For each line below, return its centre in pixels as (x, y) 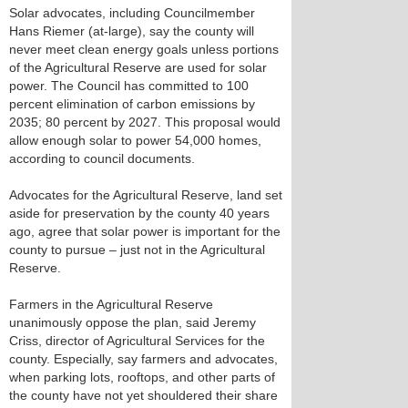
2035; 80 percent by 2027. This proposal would (145, 122)
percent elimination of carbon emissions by (132, 104)
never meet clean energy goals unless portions (144, 49)
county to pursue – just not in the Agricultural (137, 250)
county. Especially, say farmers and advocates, (143, 359)
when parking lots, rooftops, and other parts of (142, 377)
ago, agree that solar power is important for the (145, 231)
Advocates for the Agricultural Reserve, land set (146, 195)
